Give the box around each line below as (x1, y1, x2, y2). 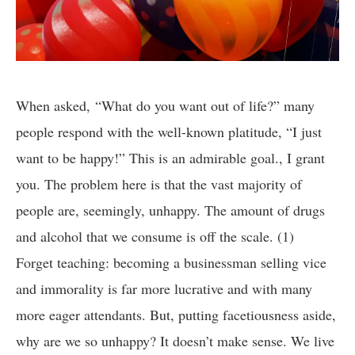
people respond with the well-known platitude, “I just (16, 122, 322, 141)
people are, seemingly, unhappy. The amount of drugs (16, 200, 325, 219)
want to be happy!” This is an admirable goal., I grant (16, 148, 325, 167)
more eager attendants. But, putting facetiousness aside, (16, 305, 336, 324)
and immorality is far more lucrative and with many (16, 279, 312, 298)
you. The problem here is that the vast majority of (16, 174, 302, 193)
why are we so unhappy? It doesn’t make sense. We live (16, 331, 334, 350)
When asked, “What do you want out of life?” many (16, 96, 315, 115)
